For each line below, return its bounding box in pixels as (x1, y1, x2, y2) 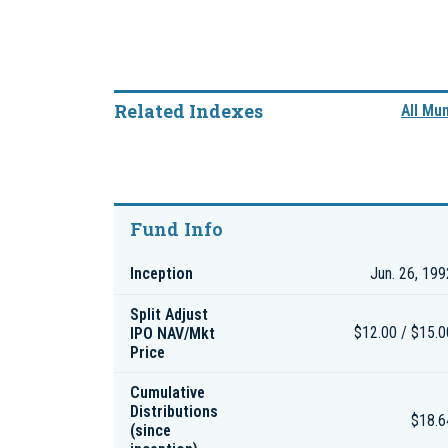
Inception (130, 264, 193, 283)
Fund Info (130, 217, 223, 241)
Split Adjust (130, 305, 208, 324)
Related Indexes (114, 99, 263, 123)
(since (130, 421, 171, 440)
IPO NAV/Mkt (130, 324, 215, 343)
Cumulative (130, 383, 205, 402)
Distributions (130, 402, 218, 421)
